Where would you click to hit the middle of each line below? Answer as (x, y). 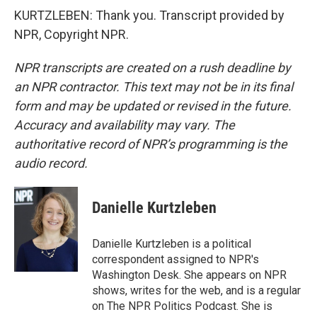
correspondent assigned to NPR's (175, 259)
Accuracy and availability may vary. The (125, 125)
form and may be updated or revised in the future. (153, 106)
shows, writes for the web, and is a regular (196, 290)
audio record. (51, 163)
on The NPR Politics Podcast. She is (182, 306)
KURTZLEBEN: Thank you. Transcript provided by (149, 15)
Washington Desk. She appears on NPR (189, 275)
